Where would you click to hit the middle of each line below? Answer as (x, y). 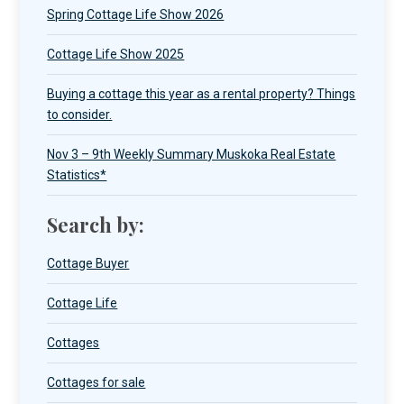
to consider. (80, 115)
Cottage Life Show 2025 (116, 55)
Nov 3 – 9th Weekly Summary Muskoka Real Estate (192, 155)
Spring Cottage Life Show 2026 (136, 15)
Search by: (96, 225)
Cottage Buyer (88, 264)
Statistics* (77, 175)
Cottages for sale (96, 383)
